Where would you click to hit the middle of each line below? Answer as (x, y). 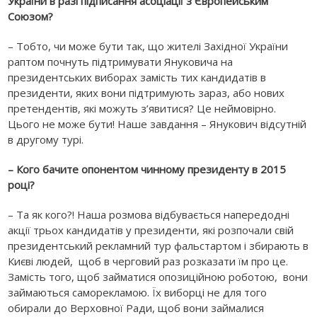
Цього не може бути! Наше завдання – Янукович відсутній (157, 124)
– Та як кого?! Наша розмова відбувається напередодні (149, 214)
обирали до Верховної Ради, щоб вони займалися (136, 308)
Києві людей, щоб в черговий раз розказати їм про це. (148, 261)
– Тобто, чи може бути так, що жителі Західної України (148, 46)
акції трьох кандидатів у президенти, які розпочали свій (151, 230)
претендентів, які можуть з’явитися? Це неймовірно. (142, 108)
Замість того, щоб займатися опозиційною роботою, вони (158, 277)
